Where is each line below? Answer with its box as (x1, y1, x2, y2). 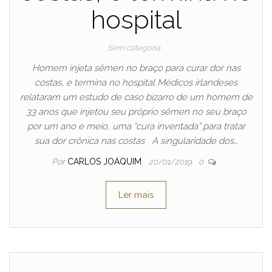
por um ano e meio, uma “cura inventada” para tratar (27, 121, 245, 132)
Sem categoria (107, 43, 160, 52)
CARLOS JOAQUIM (67, 157, 144, 166)
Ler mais (118, 189, 154, 200)
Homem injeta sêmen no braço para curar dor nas (32, 63, 240, 73)
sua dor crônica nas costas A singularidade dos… (35, 135, 237, 146)
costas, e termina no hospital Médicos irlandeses (35, 77, 237, 88)
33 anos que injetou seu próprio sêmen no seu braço (25, 106, 246, 117)
